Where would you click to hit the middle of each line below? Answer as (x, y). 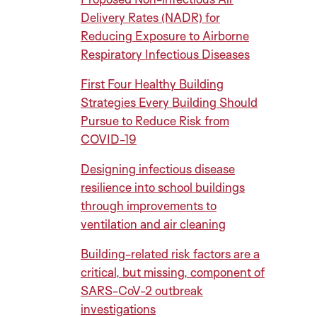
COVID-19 (109, 139)
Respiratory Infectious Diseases (165, 54)
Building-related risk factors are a (170, 254)
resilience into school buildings (163, 187)
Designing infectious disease (158, 169)
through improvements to (149, 206)
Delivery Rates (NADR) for (150, 17)
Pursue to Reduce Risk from (155, 121)
